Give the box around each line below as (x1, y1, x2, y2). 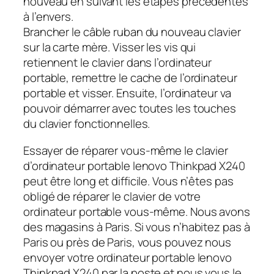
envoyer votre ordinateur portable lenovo (23, 249, 232, 265)
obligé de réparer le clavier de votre (23, 188, 201, 204)
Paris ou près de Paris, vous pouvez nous (23, 234, 231, 250)
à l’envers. (23, 9, 73, 25)
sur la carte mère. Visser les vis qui (23, 39, 196, 56)
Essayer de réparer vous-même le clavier (23, 142, 229, 158)
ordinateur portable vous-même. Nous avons (23, 203, 250, 220)
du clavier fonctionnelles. (23, 116, 150, 132)
